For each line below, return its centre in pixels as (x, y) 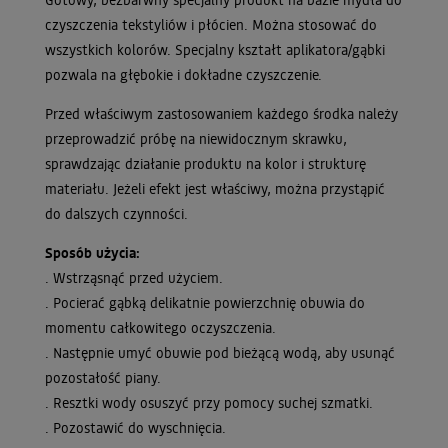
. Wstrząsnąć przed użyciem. (134, 277)
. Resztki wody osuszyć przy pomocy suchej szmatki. (209, 402)
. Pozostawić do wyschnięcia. (135, 427)
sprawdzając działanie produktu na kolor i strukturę (205, 163)
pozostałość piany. (103, 377)
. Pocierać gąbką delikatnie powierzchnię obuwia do (205, 302)
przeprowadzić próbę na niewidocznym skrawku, (196, 138)
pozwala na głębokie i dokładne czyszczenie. (183, 74)
